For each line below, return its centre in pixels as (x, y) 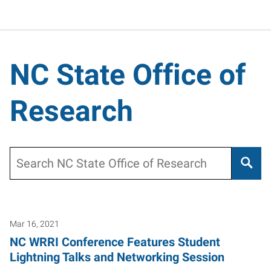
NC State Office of (128, 75)
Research (71, 111)
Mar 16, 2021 (34, 224)
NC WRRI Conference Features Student (115, 242)
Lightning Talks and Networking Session (117, 257)
